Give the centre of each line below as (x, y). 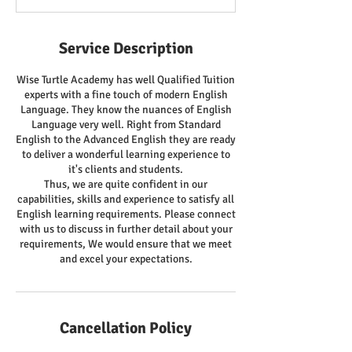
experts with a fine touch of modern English (126, 95)
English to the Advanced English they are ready (126, 139)
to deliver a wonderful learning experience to (126, 154)
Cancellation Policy (126, 328)
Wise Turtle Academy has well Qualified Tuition (126, 80)
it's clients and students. (126, 169)
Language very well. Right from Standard (126, 125)
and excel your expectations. (126, 259)
